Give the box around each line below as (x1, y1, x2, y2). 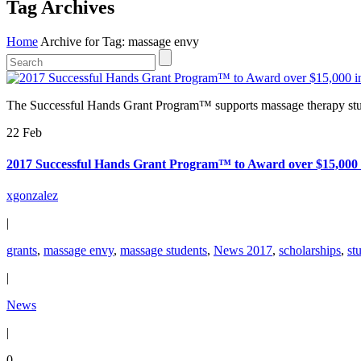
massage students (120, 243, 207, 258)
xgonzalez (6, 189, 58, 203)
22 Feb (6, 125, 42, 139)
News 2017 (214, 243, 272, 258)
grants (6, 243, 37, 258)
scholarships (279, 243, 341, 258)
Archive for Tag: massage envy (40, 34, 199, 48)
